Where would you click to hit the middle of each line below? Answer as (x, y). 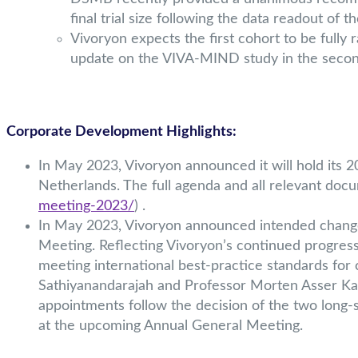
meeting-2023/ (86, 207)
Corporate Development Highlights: (121, 132)
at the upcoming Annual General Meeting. (171, 326)
